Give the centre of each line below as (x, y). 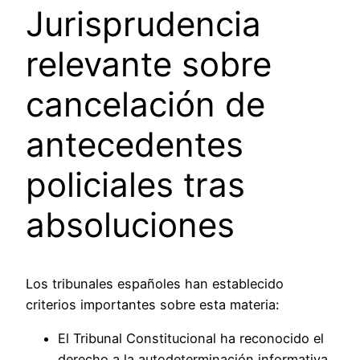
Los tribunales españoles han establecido (155, 283)
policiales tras (135, 184)
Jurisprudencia (143, 23)
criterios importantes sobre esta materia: (152, 304)
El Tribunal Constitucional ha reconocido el (191, 339)
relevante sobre (149, 63)
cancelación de (145, 104)
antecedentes (135, 144)
